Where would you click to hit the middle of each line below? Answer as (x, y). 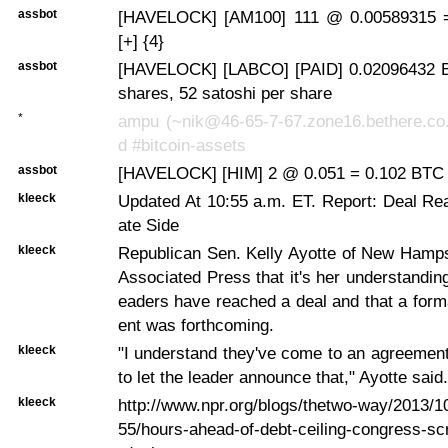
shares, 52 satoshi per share (225, 92)
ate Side (148, 224)
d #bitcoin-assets (182, 144)
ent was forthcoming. (196, 324)
